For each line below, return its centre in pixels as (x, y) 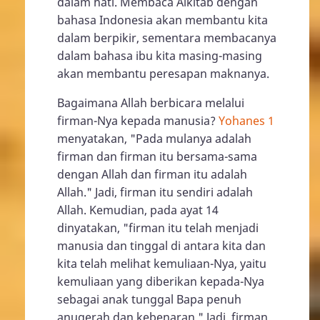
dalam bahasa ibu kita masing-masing (160, 56)
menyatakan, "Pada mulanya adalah (154, 139)
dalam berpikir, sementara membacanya (167, 38)
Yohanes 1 (246, 121)
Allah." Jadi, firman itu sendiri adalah (155, 192)
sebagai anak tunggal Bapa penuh (149, 299)
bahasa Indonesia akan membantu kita (162, 20)
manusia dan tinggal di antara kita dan (161, 246)
